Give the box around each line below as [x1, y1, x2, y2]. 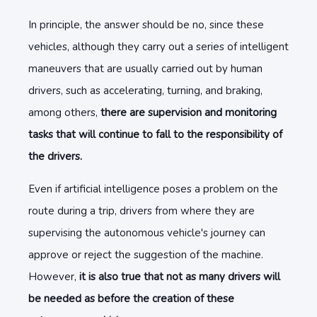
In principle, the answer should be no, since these [28, 18, 264, 32]
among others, [28, 105, 100, 120]
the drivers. [28, 149, 82, 163]
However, [28, 270, 76, 284]
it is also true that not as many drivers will [76, 270, 280, 284]
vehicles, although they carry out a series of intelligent [28, 40, 289, 54]
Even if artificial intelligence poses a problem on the [28, 182, 278, 196]
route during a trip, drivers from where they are [28, 204, 255, 218]
